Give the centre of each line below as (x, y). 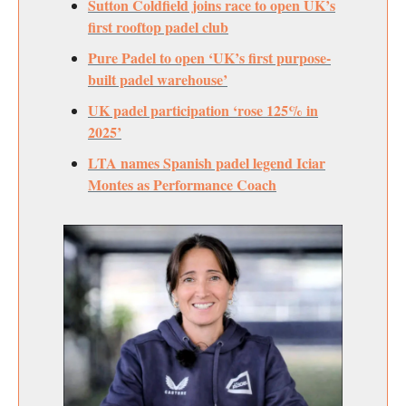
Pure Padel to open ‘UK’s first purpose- (209, 57)
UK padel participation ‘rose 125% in (203, 110)
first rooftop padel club (158, 26)
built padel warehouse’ (158, 79)
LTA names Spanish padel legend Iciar (207, 162)
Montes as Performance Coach (182, 184)
